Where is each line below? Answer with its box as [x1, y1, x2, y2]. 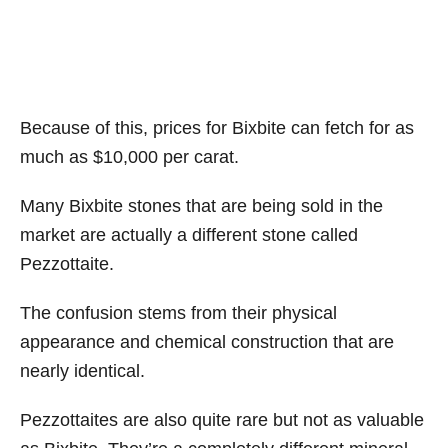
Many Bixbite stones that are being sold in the [20, 196, 383, 217]
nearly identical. [20, 361, 145, 382]
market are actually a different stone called [20, 225, 358, 246]
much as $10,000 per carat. [20, 147, 239, 168]
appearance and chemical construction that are [20, 332, 394, 353]
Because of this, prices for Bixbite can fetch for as [20, 118, 414, 139]
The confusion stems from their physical [20, 303, 337, 324]
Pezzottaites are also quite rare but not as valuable [20, 410, 424, 431]
